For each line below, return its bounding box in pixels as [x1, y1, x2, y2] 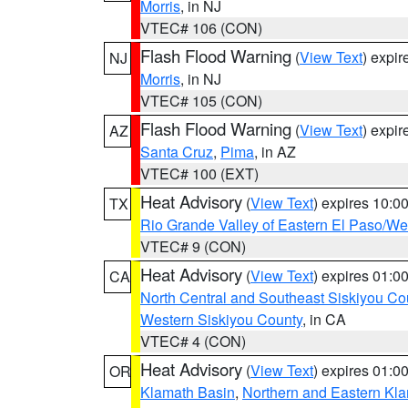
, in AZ [254, 141, 296, 162]
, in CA [302, 309, 346, 330]
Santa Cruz [140, 141, 213, 162]
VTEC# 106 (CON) [140, 17, 262, 38]
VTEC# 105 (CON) [140, 90, 262, 111]
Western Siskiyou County [140, 309, 302, 330]
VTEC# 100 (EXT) [140, 163, 259, 184]
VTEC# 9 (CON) [140, 236, 246, 257]
